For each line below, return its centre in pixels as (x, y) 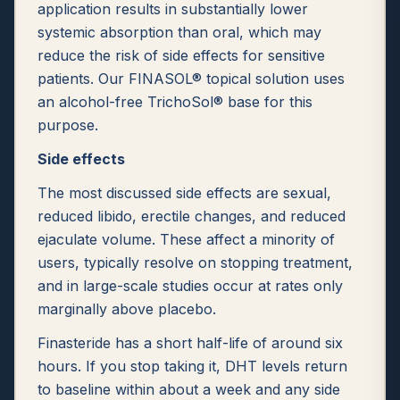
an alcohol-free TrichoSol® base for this (175, 102)
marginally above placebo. (127, 309)
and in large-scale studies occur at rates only (190, 286)
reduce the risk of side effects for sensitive (181, 55)
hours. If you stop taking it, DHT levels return (192, 366)
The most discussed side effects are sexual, (184, 193)
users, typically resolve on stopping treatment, (195, 262)
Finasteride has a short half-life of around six (190, 343)
